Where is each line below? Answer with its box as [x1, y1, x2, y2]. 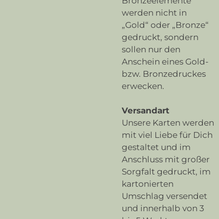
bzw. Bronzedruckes [122, 68, 206, 79]
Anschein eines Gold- [122, 56, 209, 66]
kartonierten [122, 178, 174, 189]
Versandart [122, 105, 169, 115]
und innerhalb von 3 [122, 203, 204, 213]
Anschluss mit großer [122, 154, 210, 164]
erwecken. [122, 81, 164, 91]
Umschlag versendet [122, 191, 207, 201]
